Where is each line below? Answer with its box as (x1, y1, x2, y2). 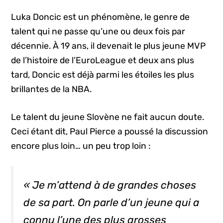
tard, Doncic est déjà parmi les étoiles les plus (11, 70, 195, 80)
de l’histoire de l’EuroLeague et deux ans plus (11, 55, 195, 66)
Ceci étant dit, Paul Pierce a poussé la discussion (11, 126, 209, 136)
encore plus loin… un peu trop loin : (11, 140, 151, 151)
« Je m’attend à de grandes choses (23, 179, 197, 192)
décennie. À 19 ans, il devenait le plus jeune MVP (11, 41, 206, 51)
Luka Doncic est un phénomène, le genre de (11, 12, 190, 22)
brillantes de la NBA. (11, 84, 92, 95)
